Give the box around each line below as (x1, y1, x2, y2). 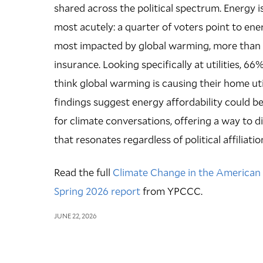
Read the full (54, 165, 113, 179)
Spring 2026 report (54, 184, 140, 198)
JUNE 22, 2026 (54, 211, 96, 220)
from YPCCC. (140, 184, 203, 198)
